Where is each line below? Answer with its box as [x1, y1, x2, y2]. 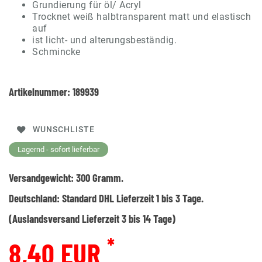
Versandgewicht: [9, 170, 76, 184]
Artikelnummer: [9, 84, 73, 98]
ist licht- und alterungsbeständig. [32, 34, 177, 46]
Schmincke [32, 46, 83, 57]
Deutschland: [9, 191, 62, 205]
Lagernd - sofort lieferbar [18, 144, 99, 154]
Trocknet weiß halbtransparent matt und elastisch [32, 11, 251, 22]
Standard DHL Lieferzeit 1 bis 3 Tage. [62, 191, 204, 205]
